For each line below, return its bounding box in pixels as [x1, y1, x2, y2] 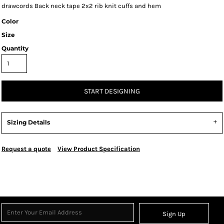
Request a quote [1, 145, 51, 152]
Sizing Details [7, 118, 50, 126]
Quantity [1, 44, 28, 52]
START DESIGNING [84, 87, 140, 96]
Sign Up [162, 210, 186, 218]
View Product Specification [57, 145, 140, 152]
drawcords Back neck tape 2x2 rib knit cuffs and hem [1, 2, 161, 9]
